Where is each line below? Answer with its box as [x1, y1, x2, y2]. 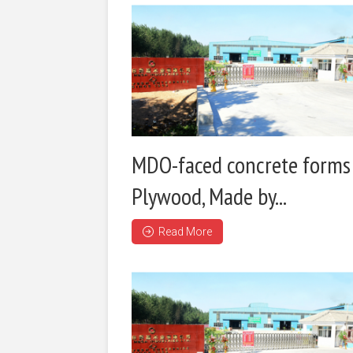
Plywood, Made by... [132, 180, 287, 211]
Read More [158, 225, 212, 238]
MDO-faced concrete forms [132, 148, 351, 180]
